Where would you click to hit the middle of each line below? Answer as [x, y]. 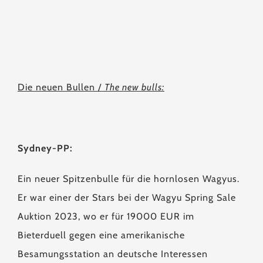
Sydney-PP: [45, 148]
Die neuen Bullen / [61, 87]
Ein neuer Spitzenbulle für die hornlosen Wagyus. [129, 179]
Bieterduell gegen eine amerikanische [101, 235]
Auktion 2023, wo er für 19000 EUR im [106, 216]
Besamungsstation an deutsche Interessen [113, 254]
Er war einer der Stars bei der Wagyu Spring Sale [127, 198]
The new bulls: [134, 87]
